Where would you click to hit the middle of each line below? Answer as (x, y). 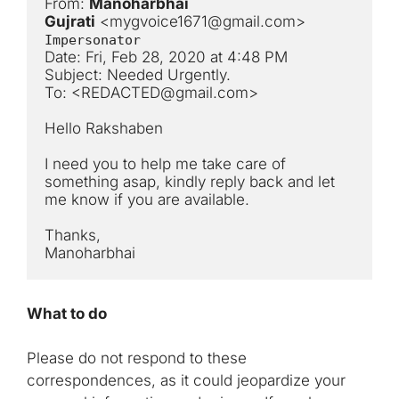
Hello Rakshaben (104, 129)
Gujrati (70, 22)
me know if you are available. (147, 200)
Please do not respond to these (137, 358)
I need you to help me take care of (165, 164)
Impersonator (93, 41)
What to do (67, 313)
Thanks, (73, 236)
